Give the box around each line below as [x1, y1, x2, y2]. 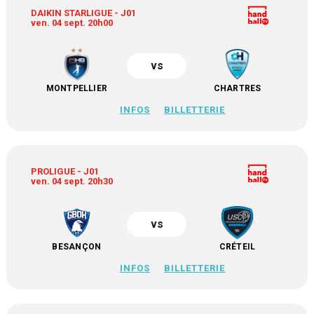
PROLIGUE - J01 [31, 166, 100, 177]
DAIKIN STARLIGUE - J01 [31, 8, 137, 18]
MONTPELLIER [46, 83, 108, 93]
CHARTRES [213, 83, 261, 93]
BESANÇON [52, 242, 102, 252]
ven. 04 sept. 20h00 [31, 18, 114, 28]
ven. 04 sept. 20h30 [31, 176, 114, 186]
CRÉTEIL [219, 242, 256, 252]
